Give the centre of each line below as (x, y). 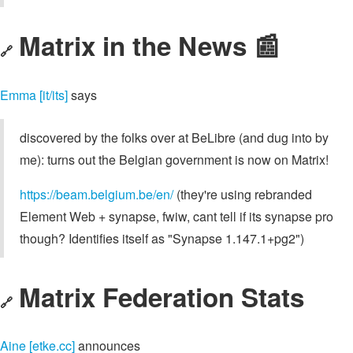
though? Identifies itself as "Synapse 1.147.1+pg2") (162, 238)
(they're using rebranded (243, 194)
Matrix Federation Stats (162, 296)
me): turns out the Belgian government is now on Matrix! (174, 159)
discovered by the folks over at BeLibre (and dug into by (174, 137)
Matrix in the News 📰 (149, 46)
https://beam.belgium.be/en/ (97, 194)
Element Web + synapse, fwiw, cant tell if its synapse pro (176, 216)
